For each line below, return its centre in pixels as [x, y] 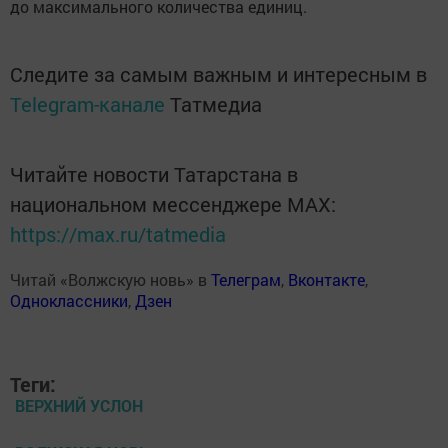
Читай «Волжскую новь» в [110, 280]
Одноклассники [69, 301]
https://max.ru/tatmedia [118, 234]
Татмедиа [216, 104]
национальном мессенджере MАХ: [173, 204]
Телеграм [246, 280]
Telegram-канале [87, 104]
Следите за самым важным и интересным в [218, 74]
